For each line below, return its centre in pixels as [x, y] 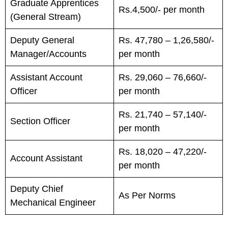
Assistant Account [46, 77]
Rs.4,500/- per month [162, 10]
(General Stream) [46, 17]
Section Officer [40, 121]
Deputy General [42, 40]
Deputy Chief [37, 189]
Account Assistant [46, 158]
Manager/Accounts [48, 54]
